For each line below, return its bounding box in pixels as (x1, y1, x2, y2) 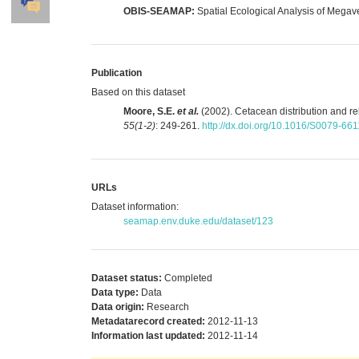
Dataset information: (91, 200, 179, 212)
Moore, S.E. (123, 105, 177, 117)
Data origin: (91, 301, 144, 313)
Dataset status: (91, 272, 162, 284)
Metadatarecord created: (91, 315, 205, 327)
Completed (162, 272, 212, 284)
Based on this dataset (91, 86, 185, 98)
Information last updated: (91, 329, 205, 341)
